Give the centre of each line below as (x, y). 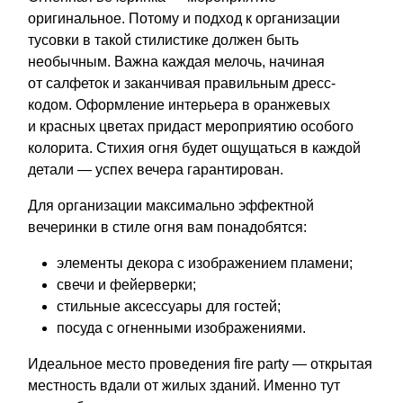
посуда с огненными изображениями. (181, 327)
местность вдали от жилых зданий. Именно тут (184, 385)
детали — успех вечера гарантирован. (156, 169)
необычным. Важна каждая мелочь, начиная (176, 61)
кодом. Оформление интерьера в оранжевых (179, 104)
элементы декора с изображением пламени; (205, 263)
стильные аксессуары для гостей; (169, 306)
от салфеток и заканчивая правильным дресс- (182, 83)
